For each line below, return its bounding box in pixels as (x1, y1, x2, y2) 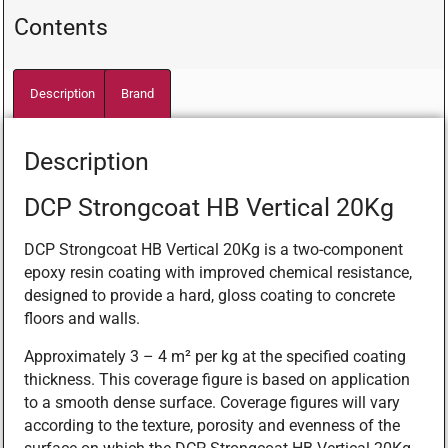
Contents (14, 13, 108, 41)
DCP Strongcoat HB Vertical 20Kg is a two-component (24, 240, 403, 260)
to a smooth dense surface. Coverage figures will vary (24, 392, 400, 412)
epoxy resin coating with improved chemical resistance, (24, 263, 412, 283)
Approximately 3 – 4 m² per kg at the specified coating (24, 346, 406, 366)
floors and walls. (24, 309, 140, 329)
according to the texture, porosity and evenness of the (24, 415, 400, 435)
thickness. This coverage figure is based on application (24, 369, 410, 389)
